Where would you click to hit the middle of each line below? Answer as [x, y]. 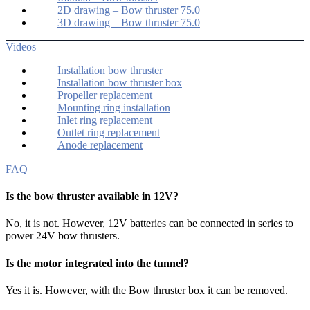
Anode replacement [100, 145]
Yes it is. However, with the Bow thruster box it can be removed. [147, 290]
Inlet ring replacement [105, 120]
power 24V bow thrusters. [63, 236]
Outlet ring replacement [109, 132]
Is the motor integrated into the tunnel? [97, 263]
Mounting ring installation [114, 107]
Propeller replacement [105, 95]
